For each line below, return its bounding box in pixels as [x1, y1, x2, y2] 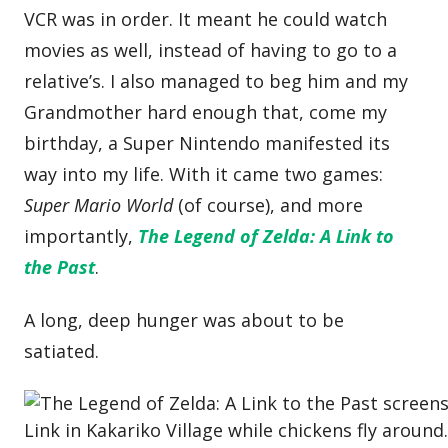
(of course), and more [178, 192, 364, 217]
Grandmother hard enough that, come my [24, 99, 388, 124]
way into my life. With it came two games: [24, 161, 384, 186]
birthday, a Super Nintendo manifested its [24, 130, 391, 155]
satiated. [24, 339, 100, 364]
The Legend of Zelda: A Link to [138, 223, 395, 248]
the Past [24, 254, 96, 279]
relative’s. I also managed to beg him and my [24, 68, 409, 93]
